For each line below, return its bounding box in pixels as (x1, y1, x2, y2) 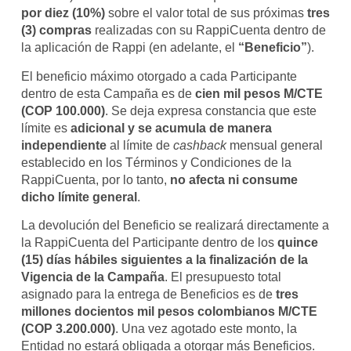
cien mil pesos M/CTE (194, 86, 323, 100)
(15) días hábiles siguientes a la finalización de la (20, 253, 308, 267)
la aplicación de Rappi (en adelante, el (20, 41, 238, 55)
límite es (20, 121, 71, 135)
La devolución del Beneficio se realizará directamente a (20, 219, 329, 233)
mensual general (226, 138, 323, 152)
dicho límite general (20, 190, 137, 204)
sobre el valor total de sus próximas (104, 6, 307, 20)
